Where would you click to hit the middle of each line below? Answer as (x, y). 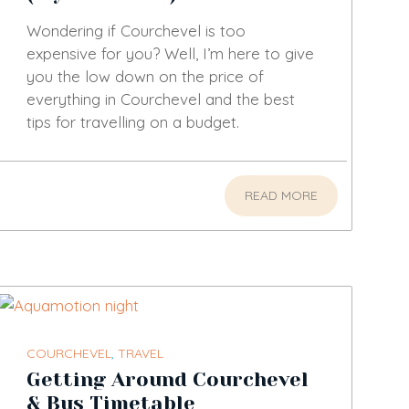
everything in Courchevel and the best (160, 100)
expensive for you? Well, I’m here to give (170, 54)
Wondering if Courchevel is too (136, 31)
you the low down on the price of (145, 77)
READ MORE (281, 196)
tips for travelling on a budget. (132, 122)
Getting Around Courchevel (167, 379)
